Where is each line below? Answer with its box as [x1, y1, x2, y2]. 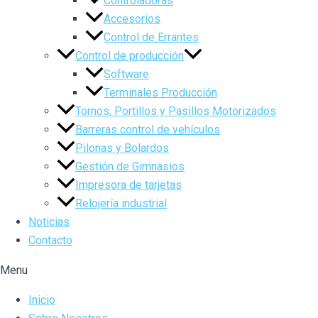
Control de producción [75, 49, 184, 62]
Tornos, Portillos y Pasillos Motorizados [75, 104, 276, 118]
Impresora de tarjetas [75, 178, 182, 192]
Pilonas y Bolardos [75, 141, 169, 155]
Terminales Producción [104, 86, 217, 99]
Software [104, 67, 149, 81]
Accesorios [104, 12, 160, 26]
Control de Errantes [104, 31, 199, 44]
